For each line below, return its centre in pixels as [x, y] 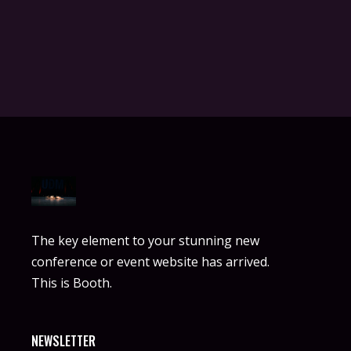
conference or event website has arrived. [150, 261]
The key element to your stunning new [145, 240]
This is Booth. [72, 282]
